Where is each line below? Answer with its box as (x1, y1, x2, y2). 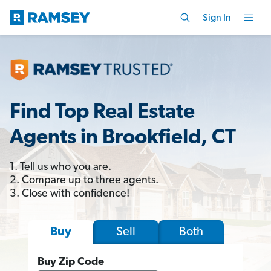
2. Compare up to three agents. (10, 174, 158, 186)
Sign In (203, 13, 231, 23)
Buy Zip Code (38, 256, 104, 268)
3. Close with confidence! (10, 188, 129, 200)
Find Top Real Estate (10, 102, 195, 123)
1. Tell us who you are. (10, 161, 111, 173)
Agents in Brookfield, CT (10, 127, 236, 149)
